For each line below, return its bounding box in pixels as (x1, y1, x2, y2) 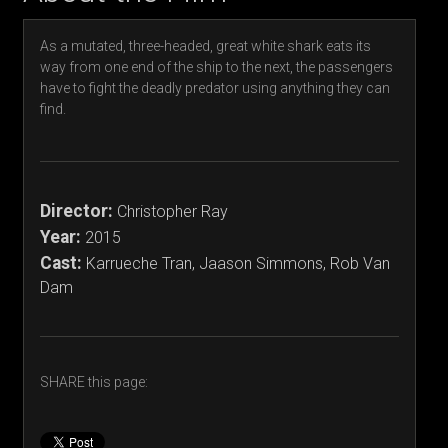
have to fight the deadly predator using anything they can (40, 79, 391, 96)
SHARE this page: (40, 374, 149, 391)
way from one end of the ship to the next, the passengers (40, 58, 394, 75)
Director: (40, 200, 114, 221)
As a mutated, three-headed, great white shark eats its (40, 37, 372, 54)
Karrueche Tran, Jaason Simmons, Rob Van (82, 253, 391, 273)
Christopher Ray (113, 201, 229, 221)
